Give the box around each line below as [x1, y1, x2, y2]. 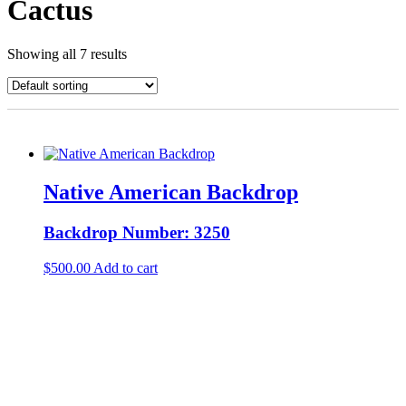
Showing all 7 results [7, 46, 127, 63]
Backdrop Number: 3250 [43, 223, 230, 243]
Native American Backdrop [43, 180, 298, 205]
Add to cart [93, 259, 158, 275]
